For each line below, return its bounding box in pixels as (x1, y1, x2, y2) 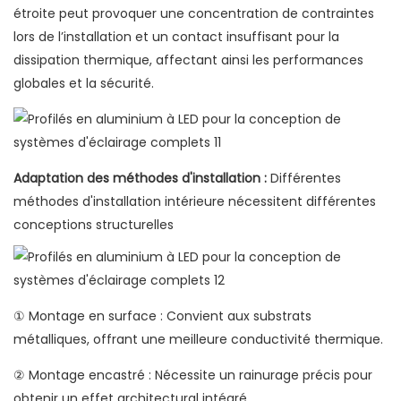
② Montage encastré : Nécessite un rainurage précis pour (13, 366, 372, 385)
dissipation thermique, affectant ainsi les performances (13, 51, 363, 70)
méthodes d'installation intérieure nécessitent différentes (13, 192, 376, 211)
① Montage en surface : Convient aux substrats (13, 307, 311, 326)
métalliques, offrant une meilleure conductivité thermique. (13, 330, 383, 349)
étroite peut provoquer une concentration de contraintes (13, 4, 374, 23)
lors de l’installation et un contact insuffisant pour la (13, 28, 339, 47)
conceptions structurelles (13, 216, 174, 235)
